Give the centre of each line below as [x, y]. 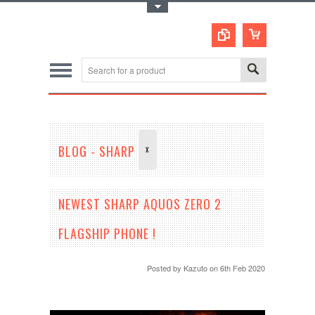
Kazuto [196, 268]
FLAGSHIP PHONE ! [107, 233]
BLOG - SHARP [98, 152]
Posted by [166, 268]
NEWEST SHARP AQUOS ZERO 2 [140, 204]
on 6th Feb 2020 [238, 268]
